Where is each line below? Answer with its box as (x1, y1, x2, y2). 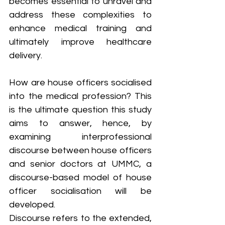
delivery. (9, 50, 42, 60)
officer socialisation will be (9, 186, 152, 196)
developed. (9, 199, 57, 209)
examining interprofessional (9, 132, 152, 142)
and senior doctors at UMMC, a (9, 159, 152, 169)
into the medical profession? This (9, 91, 152, 101)
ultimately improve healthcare (9, 37, 152, 47)
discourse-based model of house (9, 172, 152, 182)
